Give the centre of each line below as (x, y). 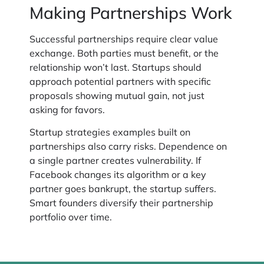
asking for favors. (67, 109)
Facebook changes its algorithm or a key (118, 174)
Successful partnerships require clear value (124, 39)
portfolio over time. (71, 217)
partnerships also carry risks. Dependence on (128, 146)
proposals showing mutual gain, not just (117, 95)
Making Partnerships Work (131, 12)
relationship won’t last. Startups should (115, 67)
